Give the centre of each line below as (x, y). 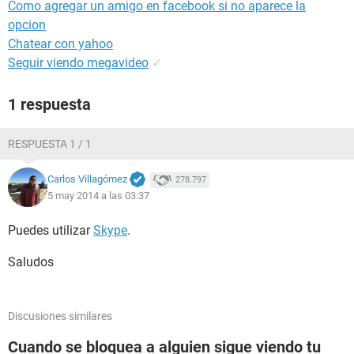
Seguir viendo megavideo (78, 63)
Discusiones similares (60, 316)
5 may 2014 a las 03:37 (98, 195)
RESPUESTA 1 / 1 (50, 144)
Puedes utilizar (51, 230)
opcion (27, 25)
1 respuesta (49, 104)
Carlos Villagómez (87, 179)
